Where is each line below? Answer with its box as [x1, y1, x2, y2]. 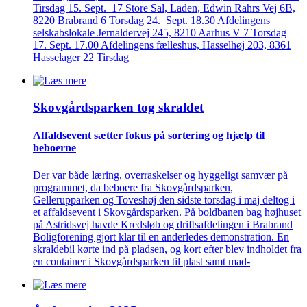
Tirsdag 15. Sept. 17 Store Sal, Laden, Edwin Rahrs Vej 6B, [33, 2, 295, 14]
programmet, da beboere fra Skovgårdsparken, [33, 181, 233, 193]
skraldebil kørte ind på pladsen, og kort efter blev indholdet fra [33, 243, 302, 255]
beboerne [33, 142, 76, 154]
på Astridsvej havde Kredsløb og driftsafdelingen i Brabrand [33, 218, 293, 230]
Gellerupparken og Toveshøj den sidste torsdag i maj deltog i [33, 193, 295, 206]
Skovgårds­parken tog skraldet [33, 100, 204, 115]
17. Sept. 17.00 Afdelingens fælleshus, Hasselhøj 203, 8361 [33, 39, 291, 51]
